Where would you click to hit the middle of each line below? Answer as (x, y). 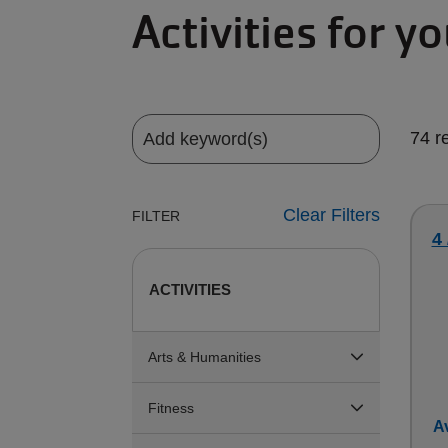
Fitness (171, 408)
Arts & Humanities (204, 357)
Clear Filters (331, 215)
